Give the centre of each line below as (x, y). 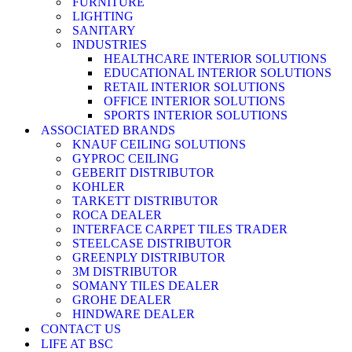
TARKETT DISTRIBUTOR (145, 201)
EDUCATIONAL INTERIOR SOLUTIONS (218, 73)
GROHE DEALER (122, 300)
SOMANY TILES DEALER (146, 286)
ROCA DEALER (117, 215)
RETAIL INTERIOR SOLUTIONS (194, 87)
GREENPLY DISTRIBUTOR (149, 257)
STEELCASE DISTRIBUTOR (152, 243)
